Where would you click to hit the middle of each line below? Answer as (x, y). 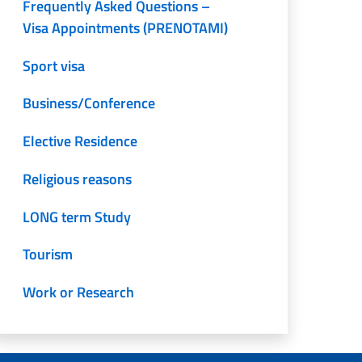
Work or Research (79, 293)
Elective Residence (80, 141)
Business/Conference (89, 103)
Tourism (48, 255)
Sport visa (54, 65)
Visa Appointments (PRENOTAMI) (126, 27)
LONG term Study (77, 217)
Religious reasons (78, 179)
